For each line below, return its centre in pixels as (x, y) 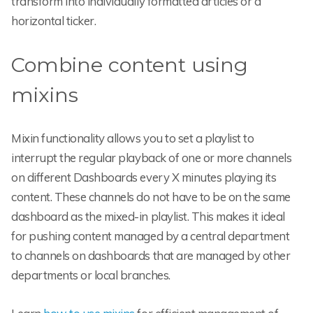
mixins (45, 95)
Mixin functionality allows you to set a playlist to (133, 138)
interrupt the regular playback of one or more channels (152, 158)
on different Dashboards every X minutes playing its (144, 177)
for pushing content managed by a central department (151, 236)
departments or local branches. (91, 275)
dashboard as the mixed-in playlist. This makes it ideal (148, 217)
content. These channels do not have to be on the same (151, 197)
